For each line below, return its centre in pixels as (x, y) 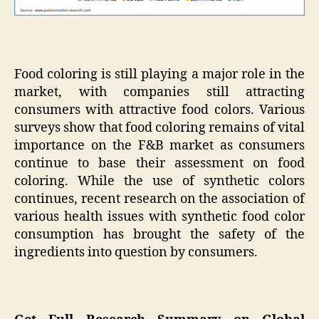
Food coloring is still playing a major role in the (159, 74)
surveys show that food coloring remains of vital (159, 127)
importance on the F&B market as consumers (159, 145)
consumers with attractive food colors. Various (159, 110)
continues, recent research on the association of (159, 199)
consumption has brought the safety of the (159, 234)
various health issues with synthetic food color (159, 216)
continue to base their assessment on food (159, 163)
